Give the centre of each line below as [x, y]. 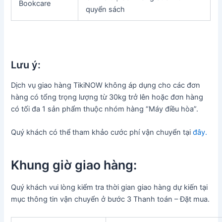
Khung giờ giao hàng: [74, 165]
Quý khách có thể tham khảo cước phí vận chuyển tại [102, 133]
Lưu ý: [26, 65]
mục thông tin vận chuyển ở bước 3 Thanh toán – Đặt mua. [111, 199]
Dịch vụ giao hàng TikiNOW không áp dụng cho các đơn [106, 85]
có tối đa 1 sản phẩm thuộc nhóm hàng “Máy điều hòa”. [105, 109]
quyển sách [106, 10]
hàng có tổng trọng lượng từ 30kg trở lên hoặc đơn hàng [107, 97]
